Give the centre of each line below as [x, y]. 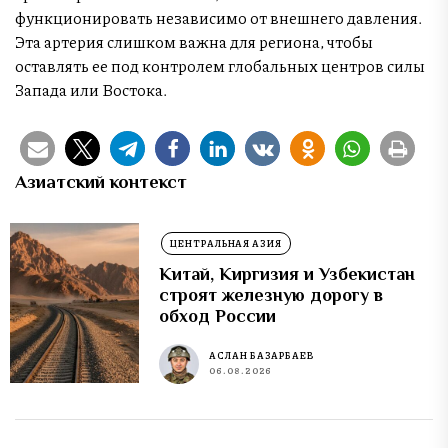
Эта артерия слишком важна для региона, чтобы [194, 41]
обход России [218, 315]
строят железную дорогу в [271, 294]
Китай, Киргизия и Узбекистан [287, 273]
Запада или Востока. [91, 89]
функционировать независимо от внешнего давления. [218, 17]
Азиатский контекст [101, 181]
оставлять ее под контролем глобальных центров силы [220, 65]
